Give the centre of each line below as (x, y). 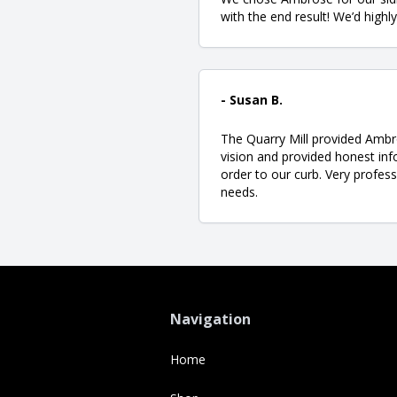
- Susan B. (252, 99)
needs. (239, 191)
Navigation (210, 319)
